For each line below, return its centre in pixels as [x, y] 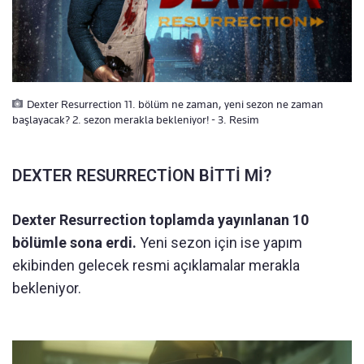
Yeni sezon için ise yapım [219, 243]
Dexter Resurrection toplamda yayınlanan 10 [160, 220]
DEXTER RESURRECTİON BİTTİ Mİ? [142, 176]
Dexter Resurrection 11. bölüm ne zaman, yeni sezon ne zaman [175, 104]
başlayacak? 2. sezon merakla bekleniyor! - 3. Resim [136, 120]
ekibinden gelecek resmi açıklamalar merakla [156, 266]
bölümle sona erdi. [74, 243]
